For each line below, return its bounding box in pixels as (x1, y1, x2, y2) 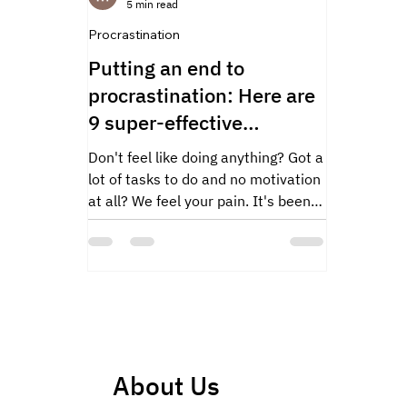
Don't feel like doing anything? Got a (88, 148, 323, 167)
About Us (112, 368, 220, 402)
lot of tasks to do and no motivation (88, 170, 321, 189)
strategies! (88, 136, 185, 164)
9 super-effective (88, 109, 243, 136)
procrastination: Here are (88, 82, 315, 109)
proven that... (88, 213, 175, 233)
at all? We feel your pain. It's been (88, 192, 311, 211)
